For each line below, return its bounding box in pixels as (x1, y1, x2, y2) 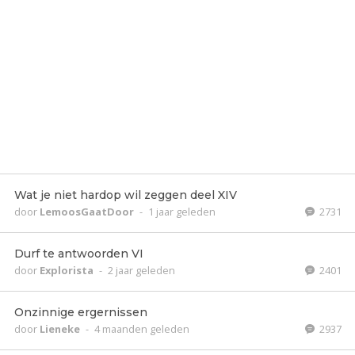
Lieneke (40, 322, 82, 336)
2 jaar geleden (108, 263, 175, 277)
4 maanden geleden (94, 322, 189, 336)
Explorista (40, 263, 96, 277)
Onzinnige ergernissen (14, 305, 147, 319)
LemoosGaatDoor (40, 204, 136, 219)
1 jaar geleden (148, 204, 216, 219)
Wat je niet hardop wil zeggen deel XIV (14, 188, 237, 202)
